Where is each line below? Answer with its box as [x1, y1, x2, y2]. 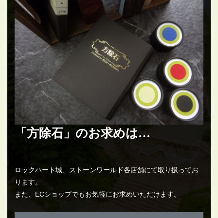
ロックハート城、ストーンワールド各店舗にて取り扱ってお [15, 165, 199, 174]
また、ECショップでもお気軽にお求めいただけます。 [15, 190, 181, 198]
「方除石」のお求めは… [15, 127, 150, 140]
